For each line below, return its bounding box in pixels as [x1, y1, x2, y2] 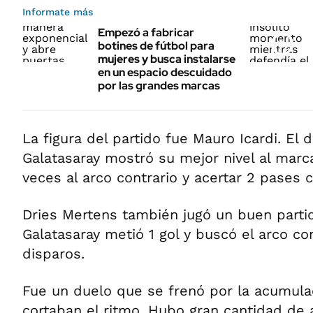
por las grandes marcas [98, 78, 220, 93]
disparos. [22, 245, 85, 262]
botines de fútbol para [98, 38, 214, 53]
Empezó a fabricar [98, 25, 194, 40]
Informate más [22, 6, 93, 17]
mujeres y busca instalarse [98, 52, 235, 66]
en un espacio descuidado [98, 65, 232, 80]
